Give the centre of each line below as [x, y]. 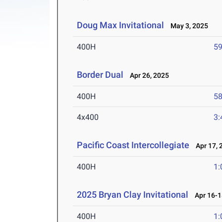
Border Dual [100, 75]
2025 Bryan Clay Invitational [133, 195]
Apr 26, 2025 [147, 76]
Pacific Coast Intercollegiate [133, 145]
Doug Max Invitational [121, 25]
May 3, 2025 [187, 26]
